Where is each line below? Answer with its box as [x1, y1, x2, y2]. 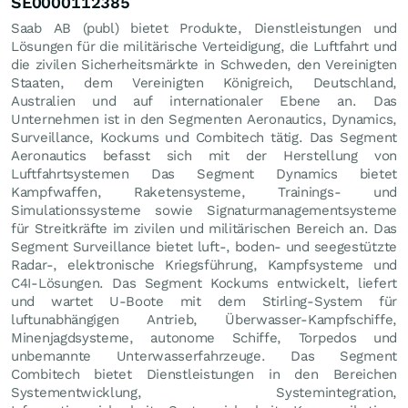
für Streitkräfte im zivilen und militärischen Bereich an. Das [11, 219, 397, 237]
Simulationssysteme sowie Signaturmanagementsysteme [11, 201, 397, 219]
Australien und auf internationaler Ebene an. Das [11, 92, 397, 109]
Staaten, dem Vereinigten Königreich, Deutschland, [11, 74, 397, 91]
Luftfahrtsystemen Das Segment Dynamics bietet [11, 165, 397, 182]
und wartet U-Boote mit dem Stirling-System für [11, 292, 397, 310]
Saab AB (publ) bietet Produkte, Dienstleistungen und [11, 19, 397, 36]
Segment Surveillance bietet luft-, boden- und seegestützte [11, 238, 397, 255]
